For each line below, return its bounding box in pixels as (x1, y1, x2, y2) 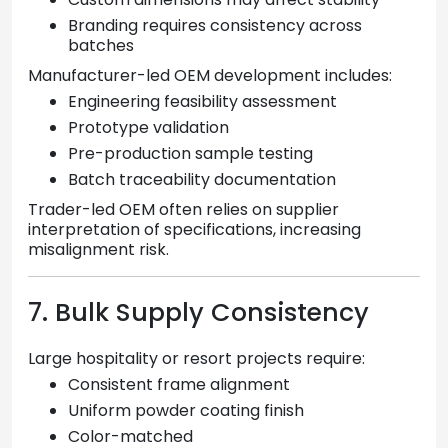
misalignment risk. (28, 238, 169, 262)
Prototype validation (68, 116, 229, 140)
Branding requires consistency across (68, 14, 362, 38)
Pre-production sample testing (68, 142, 313, 166)
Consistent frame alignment (68, 373, 290, 397)
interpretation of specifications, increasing (28, 218, 361, 242)
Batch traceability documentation (68, 168, 336, 192)
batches (68, 34, 134, 58)
